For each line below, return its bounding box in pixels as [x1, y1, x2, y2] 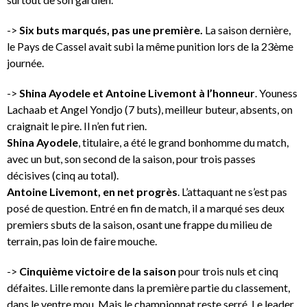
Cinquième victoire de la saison [19, 264, 178, 278]
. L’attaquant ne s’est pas [177, 184, 287, 198]
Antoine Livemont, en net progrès [7, 184, 177, 198]
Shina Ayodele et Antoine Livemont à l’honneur [19, 86, 255, 99]
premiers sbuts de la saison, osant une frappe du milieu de [7, 217, 272, 231]
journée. [7, 56, 44, 69]
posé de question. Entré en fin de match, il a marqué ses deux [7, 201, 284, 214]
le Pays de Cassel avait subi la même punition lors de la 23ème [7, 39, 293, 53]
